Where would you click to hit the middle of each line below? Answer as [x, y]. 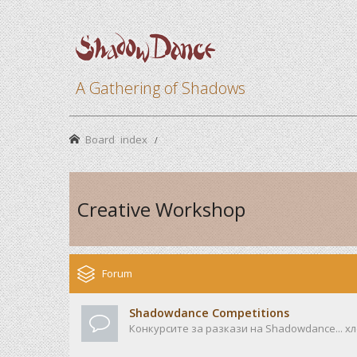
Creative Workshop [161, 209]
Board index [116, 139]
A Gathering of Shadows [161, 88]
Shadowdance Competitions [209, 313]
